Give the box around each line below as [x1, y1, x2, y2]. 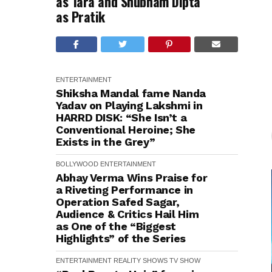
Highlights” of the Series [56, 232, 186, 245]
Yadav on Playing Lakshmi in [56, 99, 203, 112]
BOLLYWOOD [56, 160, 98, 168]
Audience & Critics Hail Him [56, 208, 199, 220]
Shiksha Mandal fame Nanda [56, 87, 206, 100]
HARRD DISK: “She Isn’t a [56, 111, 187, 124]
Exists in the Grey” [56, 135, 155, 148]
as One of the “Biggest [56, 220, 177, 233]
